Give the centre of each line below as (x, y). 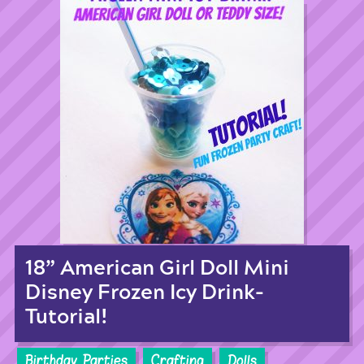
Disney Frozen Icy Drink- (144, 293)
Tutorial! (66, 318)
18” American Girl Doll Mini (157, 269)
